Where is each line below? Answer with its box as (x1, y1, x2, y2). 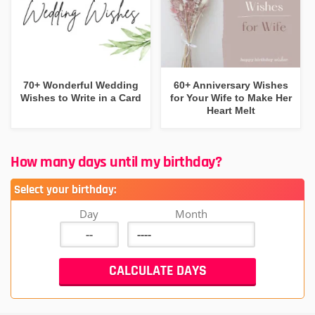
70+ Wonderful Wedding (23, 79, 139, 91)
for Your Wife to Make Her (169, 92, 292, 104)
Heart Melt (206, 105, 255, 117)
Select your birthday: (14, 181, 116, 198)
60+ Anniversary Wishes (173, 79, 288, 91)
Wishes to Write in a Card (20, 92, 142, 104)
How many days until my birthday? (11, 152, 221, 172)
